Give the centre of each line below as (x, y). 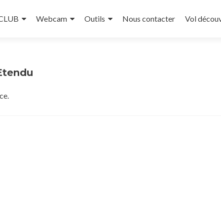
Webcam (52, 18)
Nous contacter (149, 18)
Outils (95, 18)
